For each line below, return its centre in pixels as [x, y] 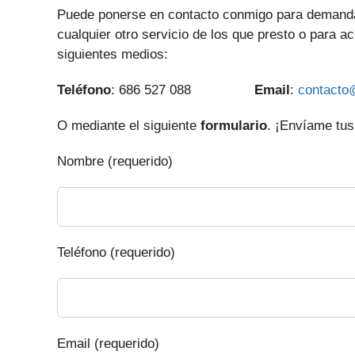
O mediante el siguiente [129, 126]
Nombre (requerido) [115, 161]
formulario [234, 126]
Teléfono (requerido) [116, 252]
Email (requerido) [108, 344]
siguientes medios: [113, 54]
